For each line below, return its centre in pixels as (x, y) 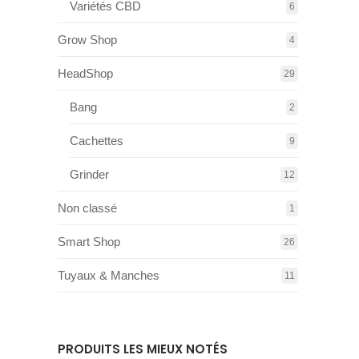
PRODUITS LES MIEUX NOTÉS (143, 349)
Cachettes (97, 141)
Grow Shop (87, 40)
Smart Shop (89, 242)
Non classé (87, 208)
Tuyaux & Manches (109, 275)
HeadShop (85, 73)
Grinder (89, 174)
